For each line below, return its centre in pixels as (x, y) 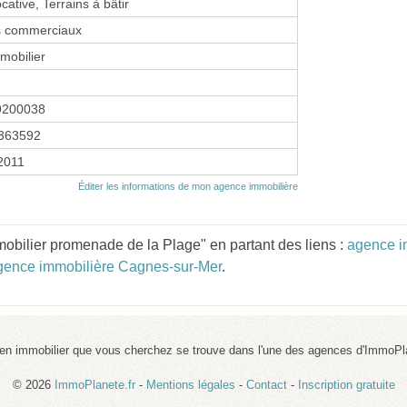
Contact (266, 384)
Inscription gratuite (346, 384)
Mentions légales (190, 384)
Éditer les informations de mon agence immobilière (188, 186)
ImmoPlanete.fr (94, 384)
